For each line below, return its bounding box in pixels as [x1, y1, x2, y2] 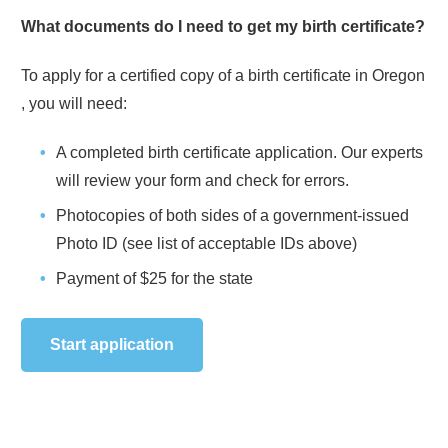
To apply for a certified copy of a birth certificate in [21, 66, 372, 84]
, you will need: [21, 94, 127, 112]
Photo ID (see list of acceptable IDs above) [56, 234, 357, 252]
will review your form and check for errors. [56, 171, 349, 189]
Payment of [56, 269, 140, 287]
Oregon [372, 66, 425, 84]
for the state [167, 269, 253, 287]
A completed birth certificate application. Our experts [56, 143, 423, 161]
